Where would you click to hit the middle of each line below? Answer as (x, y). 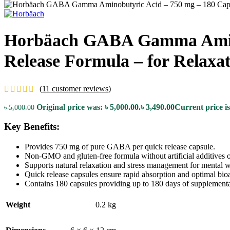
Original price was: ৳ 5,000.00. (89, 107)
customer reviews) (80, 88)
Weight (18, 204)
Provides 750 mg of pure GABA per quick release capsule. (120, 146)
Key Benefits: (32, 127)
